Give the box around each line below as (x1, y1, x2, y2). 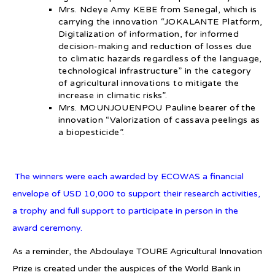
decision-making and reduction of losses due (58, 41, 252, 52)
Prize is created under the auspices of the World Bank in (12, 263, 241, 274)
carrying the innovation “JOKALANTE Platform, (58, 16, 263, 27)
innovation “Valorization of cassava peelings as (58, 114, 260, 125)
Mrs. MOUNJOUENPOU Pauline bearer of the (58, 102, 256, 113)
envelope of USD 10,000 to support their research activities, (12, 188, 260, 199)
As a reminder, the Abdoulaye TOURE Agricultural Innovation (12, 246, 262, 257)
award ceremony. (12, 222, 82, 233)
